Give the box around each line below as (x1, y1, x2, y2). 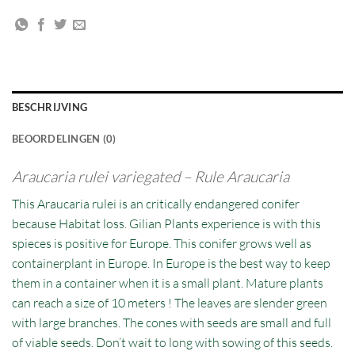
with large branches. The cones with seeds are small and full (12, 314, 331, 330)
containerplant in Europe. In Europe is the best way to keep (12, 254, 330, 271)
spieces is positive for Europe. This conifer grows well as (12, 235, 311, 251)
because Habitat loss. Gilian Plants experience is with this (12, 215, 321, 231)
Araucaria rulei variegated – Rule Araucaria (12, 167, 289, 186)
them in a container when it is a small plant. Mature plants (12, 274, 323, 291)
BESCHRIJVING (12, 101, 88, 113)
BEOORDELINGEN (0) (12, 132, 116, 145)
